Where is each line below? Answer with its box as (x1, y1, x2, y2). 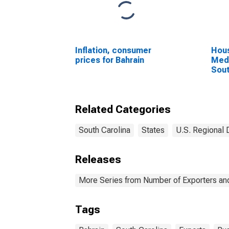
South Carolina (79, 125, 130, 135)
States (142, 125, 165, 135)
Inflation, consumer (75, 45, 151, 55)
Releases (75, 153, 121, 166)
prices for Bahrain (75, 55, 144, 65)
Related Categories (75, 103, 171, 116)
